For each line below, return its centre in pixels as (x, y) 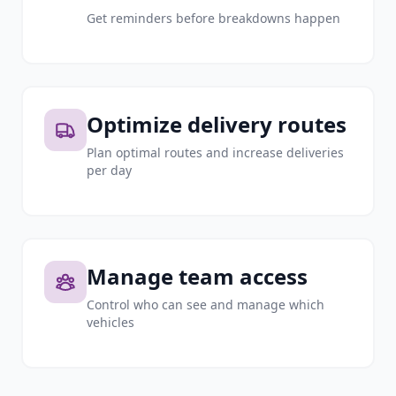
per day (109, 170)
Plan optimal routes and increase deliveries (215, 152)
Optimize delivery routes (217, 124)
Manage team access (197, 276)
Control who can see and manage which (206, 305)
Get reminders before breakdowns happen (213, 18)
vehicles (110, 322)
